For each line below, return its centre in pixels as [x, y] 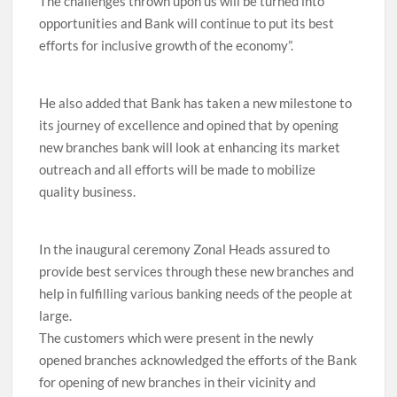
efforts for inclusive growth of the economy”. [167, 46]
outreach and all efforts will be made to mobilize [178, 170]
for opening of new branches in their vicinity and [178, 382]
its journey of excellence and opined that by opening [189, 125]
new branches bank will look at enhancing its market [190, 148]
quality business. [88, 192]
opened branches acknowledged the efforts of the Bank [198, 360]
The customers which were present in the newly [177, 338]
